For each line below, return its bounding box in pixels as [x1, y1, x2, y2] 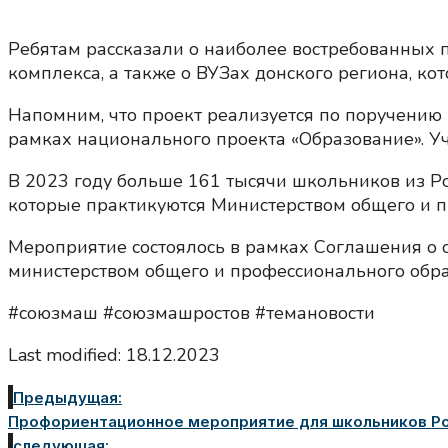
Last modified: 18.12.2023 [8, 343, 220, 368]
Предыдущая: [13, 388, 122, 408]
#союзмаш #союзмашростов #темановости [8, 301, 375, 326]
